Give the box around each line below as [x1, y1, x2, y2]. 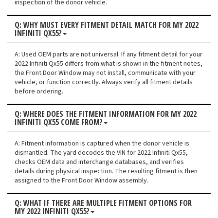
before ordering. [15, 87, 63, 97]
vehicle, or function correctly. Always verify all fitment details [15, 77, 193, 88]
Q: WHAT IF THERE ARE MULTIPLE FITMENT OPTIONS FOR [15, 198, 192, 209]
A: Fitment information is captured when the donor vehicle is [15, 139, 189, 149]
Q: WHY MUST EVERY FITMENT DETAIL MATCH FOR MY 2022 [15, 19, 199, 31]
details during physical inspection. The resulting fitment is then [15, 166, 198, 177]
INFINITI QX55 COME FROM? [15, 117, 103, 128]
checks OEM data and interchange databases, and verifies [15, 157, 184, 167]
